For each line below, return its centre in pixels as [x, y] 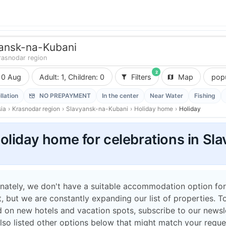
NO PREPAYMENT [65, 96]
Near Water [166, 96]
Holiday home [154, 109]
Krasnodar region [36, 109]
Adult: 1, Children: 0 [87, 77]
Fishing [205, 96]
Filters [141, 77]
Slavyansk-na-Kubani [97, 109]
